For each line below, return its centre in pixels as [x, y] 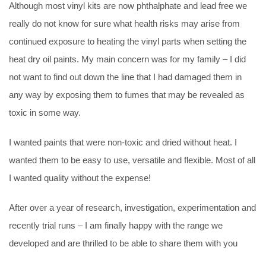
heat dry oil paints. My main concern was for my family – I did [127, 59]
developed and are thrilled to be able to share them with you [124, 243]
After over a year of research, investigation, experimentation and [132, 207]
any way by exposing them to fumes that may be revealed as [127, 94]
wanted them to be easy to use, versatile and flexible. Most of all [132, 160]
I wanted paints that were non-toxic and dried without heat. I [123, 142]
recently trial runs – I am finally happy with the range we [116, 225]
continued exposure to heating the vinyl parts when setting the [128, 41]
